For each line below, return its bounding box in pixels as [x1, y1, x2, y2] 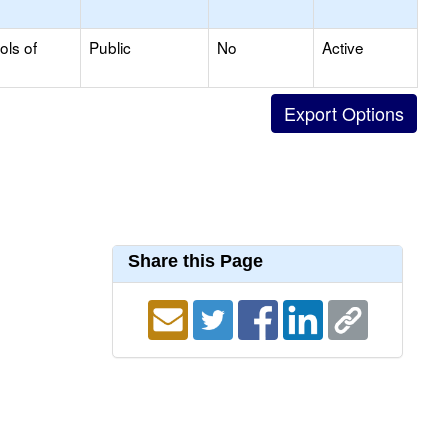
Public [89, 36, 131, 58]
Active [322, 36, 364, 58]
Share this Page [128, 251, 263, 271]
